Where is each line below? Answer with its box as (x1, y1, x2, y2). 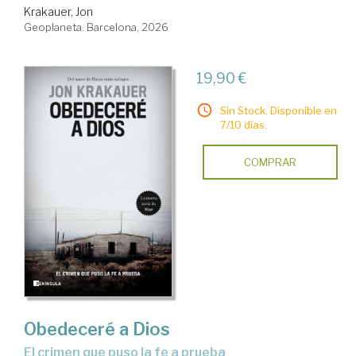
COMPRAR (243, 155, 296, 168)
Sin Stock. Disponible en (219, 103, 337, 117)
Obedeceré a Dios (24, 318, 170, 339)
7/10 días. (219, 118, 267, 131)
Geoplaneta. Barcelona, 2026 (24, 20, 168, 33)
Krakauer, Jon (24, 4, 93, 18)
